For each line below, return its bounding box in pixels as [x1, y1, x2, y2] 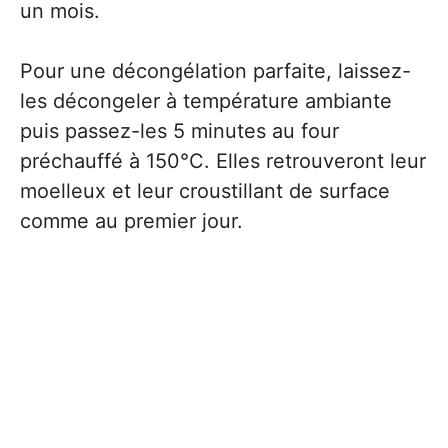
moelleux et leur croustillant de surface [20, 179, 390, 203]
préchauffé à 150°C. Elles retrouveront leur [20, 149, 426, 173]
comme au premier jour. [20, 209, 243, 233]
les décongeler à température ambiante [20, 89, 392, 113]
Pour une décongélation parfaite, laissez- [20, 59, 411, 83]
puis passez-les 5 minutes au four [20, 119, 339, 143]
